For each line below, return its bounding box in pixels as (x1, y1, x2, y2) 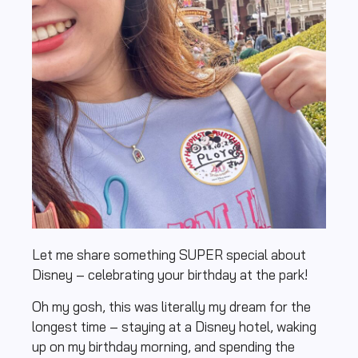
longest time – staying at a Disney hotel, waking (32, 317, 316, 335)
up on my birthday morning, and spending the (32, 337, 295, 355)
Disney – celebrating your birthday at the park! (32, 266, 311, 284)
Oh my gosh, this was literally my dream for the (32, 297, 311, 315)
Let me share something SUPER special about (32, 246, 306, 264)
